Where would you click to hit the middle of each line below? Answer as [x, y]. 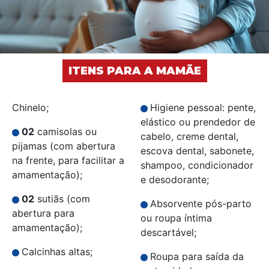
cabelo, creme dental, [189, 137]
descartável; [168, 233]
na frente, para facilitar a [68, 161]
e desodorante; [175, 180]
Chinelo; [30, 108]
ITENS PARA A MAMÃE [134, 71]
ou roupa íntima [176, 218]
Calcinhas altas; [57, 252]
